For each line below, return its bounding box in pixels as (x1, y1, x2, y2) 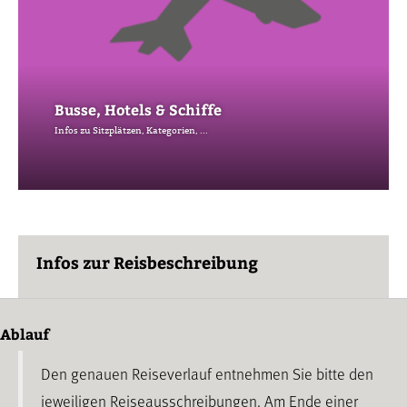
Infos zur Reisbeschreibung (36, 251, 258, 273)
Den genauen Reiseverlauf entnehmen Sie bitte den (41, 362, 373, 385)
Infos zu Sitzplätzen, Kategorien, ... (55, 124, 208, 136)
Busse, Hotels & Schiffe (55, 100, 222, 119)
